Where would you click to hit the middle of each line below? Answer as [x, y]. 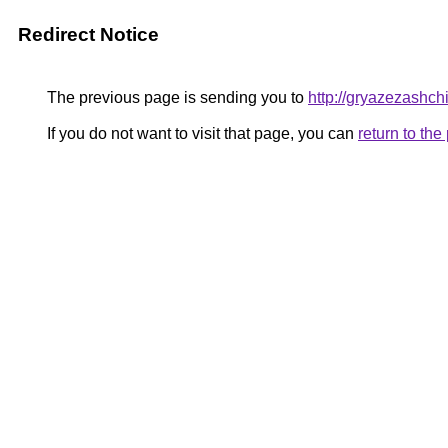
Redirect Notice [88, 34]
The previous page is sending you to [175, 97]
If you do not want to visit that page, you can [200, 133]
